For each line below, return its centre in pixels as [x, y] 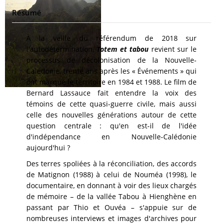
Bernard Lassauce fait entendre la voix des [111, 93]
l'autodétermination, [61, 49]
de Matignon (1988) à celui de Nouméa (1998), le [111, 174]
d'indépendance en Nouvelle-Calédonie [111, 136]
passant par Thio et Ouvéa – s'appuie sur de [111, 207]
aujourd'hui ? [48, 147]
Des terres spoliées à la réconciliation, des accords [111, 163]
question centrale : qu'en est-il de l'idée [111, 125]
